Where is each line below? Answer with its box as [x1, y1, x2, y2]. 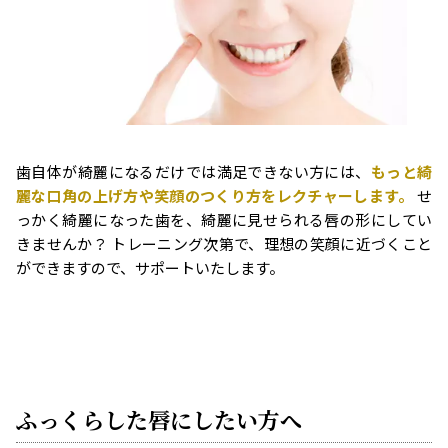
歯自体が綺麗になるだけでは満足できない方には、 [16, 160, 371, 182]
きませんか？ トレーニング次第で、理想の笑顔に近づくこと [16, 232, 432, 254]
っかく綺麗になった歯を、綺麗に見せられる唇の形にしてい [16, 208, 432, 230]
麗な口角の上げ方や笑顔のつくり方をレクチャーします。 [16, 184, 414, 206]
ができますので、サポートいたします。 [16, 256, 284, 278]
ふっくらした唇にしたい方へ [16, 403, 302, 435]
